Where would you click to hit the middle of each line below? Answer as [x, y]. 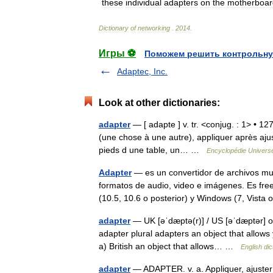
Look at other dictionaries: [159, 103]
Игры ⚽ [117, 53]
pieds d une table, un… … [153, 150]
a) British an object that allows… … [170, 246]
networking [154, 28]
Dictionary [114, 28]
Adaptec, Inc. [142, 71]
